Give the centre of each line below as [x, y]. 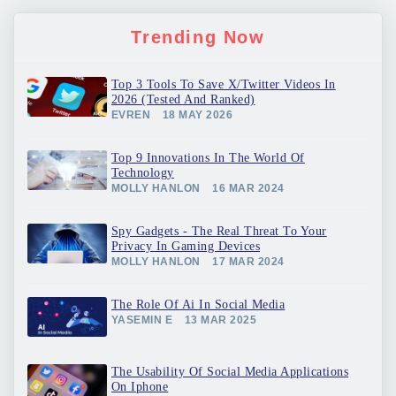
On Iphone [140, 386]
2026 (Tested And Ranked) [183, 99]
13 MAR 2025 [221, 320]
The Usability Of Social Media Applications [230, 371]
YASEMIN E [142, 320]
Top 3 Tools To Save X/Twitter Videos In [224, 84]
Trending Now [198, 37]
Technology [143, 172]
